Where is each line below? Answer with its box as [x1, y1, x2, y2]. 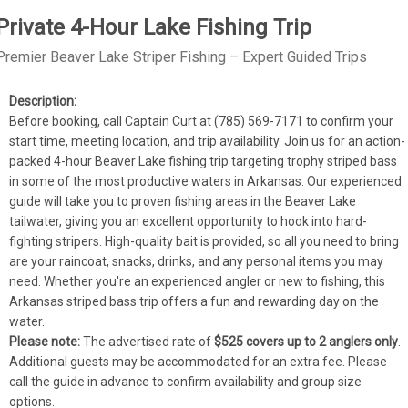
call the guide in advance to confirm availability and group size [9, 374, 362, 389]
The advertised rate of [80, 334, 215, 349]
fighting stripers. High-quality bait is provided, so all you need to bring [9, 234, 400, 249]
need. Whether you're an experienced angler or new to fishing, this [9, 274, 386, 289]
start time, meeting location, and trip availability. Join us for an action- [9, 134, 406, 148]
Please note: [9, 334, 81, 349]
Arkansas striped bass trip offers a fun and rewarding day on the [9, 294, 380, 309]
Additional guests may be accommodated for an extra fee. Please [9, 354, 388, 369]
